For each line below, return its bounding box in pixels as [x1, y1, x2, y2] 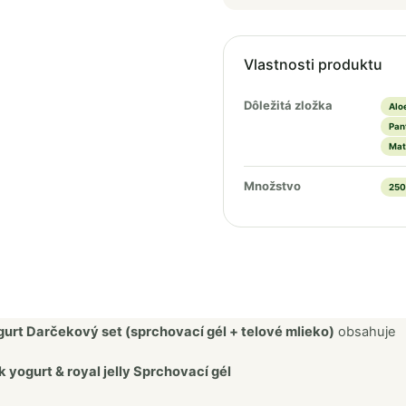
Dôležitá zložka [243, 98, 333, 112]
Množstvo [243, 179, 301, 193]
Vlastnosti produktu [243, 55, 382, 73]
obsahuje [334, 324, 397, 340]
